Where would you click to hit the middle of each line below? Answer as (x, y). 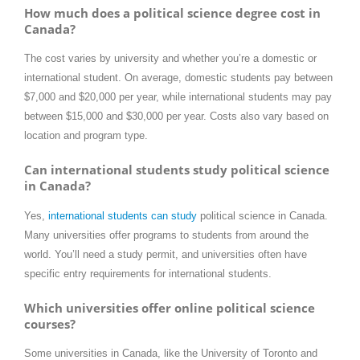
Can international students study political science (177, 170)
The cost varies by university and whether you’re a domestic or (170, 59)
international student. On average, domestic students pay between (178, 78)
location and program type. (86, 136)
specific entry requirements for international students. (148, 273)
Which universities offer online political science (170, 307)
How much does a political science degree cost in (172, 13)
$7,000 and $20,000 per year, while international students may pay (178, 97)
